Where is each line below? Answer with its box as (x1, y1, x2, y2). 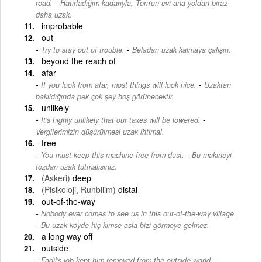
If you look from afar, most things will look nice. (41, 79, 196, 90)
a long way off (42, 230, 92, 242)
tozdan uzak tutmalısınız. (36, 161, 117, 172)
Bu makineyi (192, 149, 232, 160)
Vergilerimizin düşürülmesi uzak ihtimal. (36, 126, 164, 137)
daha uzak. (36, 9, 72, 20)
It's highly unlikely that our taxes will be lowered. (41, 114, 201, 125)
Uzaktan (204, 79, 231, 90)
